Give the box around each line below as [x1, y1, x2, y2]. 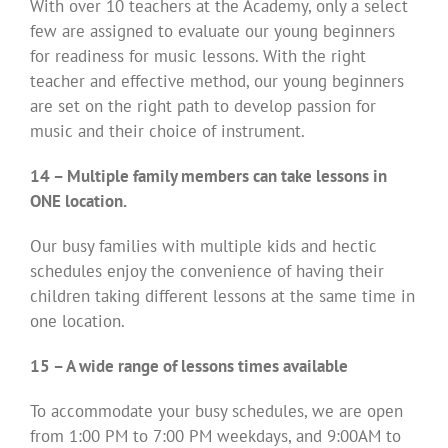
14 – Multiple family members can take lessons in [30, 164, 387, 187]
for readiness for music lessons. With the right [30, 44, 366, 67]
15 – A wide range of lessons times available [30, 354, 348, 377]
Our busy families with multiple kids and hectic [30, 234, 377, 257]
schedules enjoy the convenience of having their [30, 259, 384, 282]
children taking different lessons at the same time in [30, 284, 415, 307]
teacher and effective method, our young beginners [30, 69, 404, 92]
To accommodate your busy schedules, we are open [30, 399, 403, 422]
